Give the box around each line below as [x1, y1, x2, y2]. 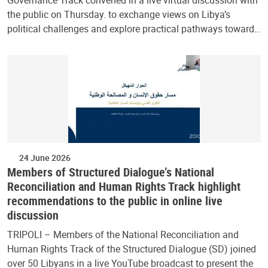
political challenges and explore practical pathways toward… [7, 22, 261, 36]
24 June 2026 [19, 152, 71, 164]
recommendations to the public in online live [7, 193, 223, 209]
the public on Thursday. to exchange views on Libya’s [7, 8, 230, 22]
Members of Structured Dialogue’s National [7, 164, 214, 181]
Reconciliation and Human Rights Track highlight [7, 178, 240, 195]
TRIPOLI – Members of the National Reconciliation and [7, 228, 239, 242]
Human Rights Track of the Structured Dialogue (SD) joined [7, 242, 256, 256]
